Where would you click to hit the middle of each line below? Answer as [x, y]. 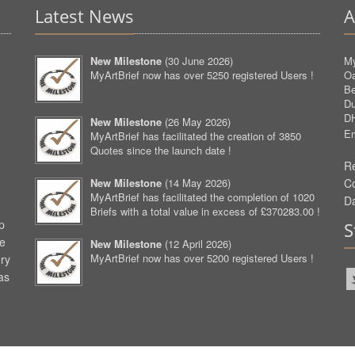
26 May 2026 [198, 122]
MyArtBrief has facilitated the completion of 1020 [202, 197]
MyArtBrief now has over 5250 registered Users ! [202, 75]
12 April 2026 [198, 244]
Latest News [84, 16]
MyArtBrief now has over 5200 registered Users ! [202, 258]
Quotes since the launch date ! [161, 151]
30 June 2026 [199, 61]
